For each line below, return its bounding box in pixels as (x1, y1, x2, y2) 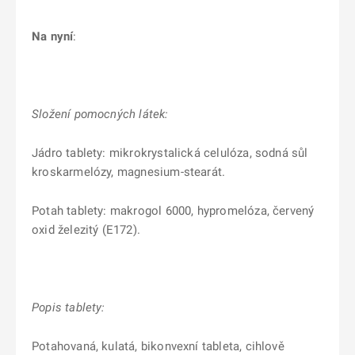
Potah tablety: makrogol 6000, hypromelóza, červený (32, 204, 315, 218)
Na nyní (32, 29, 74, 44)
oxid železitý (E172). (32, 223, 140, 237)
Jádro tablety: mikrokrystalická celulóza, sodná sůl (32, 146, 308, 160)
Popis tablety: (32, 300, 105, 315)
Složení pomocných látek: (32, 107, 169, 121)
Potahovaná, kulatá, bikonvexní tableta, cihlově (32, 339, 284, 353)
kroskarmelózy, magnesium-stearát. (32, 165, 226, 179)
